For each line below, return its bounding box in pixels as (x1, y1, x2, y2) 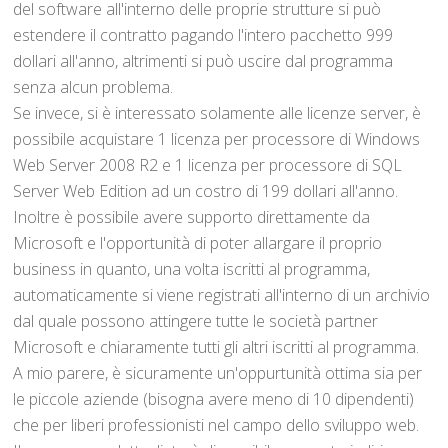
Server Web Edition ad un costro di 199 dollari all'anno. (13, 179, 399, 202)
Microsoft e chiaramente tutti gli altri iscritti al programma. (13, 335, 420, 358)
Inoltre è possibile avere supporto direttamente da (13, 205, 371, 228)
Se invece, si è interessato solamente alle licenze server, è (13, 101, 422, 124)
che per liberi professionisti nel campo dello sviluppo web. (13, 413, 420, 436)
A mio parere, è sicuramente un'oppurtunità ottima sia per (13, 361, 423, 384)
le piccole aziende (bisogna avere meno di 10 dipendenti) (13, 387, 415, 410)
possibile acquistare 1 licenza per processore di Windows (13, 127, 421, 150)
